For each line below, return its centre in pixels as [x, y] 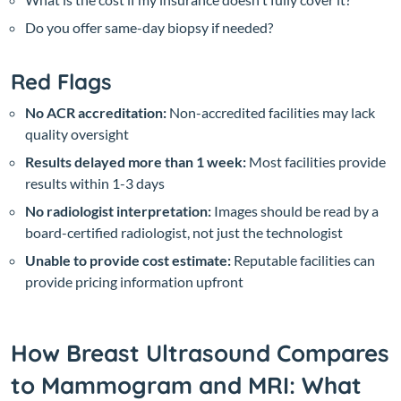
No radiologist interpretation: [118, 210]
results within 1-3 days [95, 183]
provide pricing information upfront [134, 281]
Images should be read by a [295, 210]
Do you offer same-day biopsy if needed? [149, 27]
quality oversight [77, 133]
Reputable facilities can [303, 260]
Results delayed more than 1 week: [136, 161]
